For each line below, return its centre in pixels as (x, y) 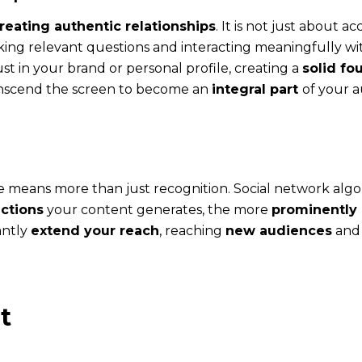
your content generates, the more (158, 209)
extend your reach (95, 230)
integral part (257, 89)
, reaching (192, 230)
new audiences (279, 230)
